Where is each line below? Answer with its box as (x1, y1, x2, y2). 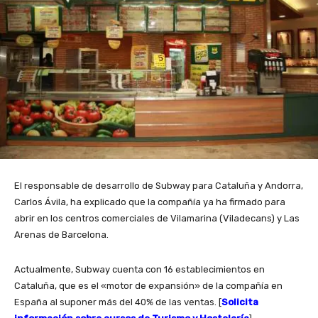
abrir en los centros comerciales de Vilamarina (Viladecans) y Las (14, 213, 300, 224)
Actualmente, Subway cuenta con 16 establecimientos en (14, 264, 265, 275)
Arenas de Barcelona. (14, 229, 109, 241)
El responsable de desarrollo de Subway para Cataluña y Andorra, (14, 180, 303, 192)
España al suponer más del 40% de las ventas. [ (14, 297, 221, 308)
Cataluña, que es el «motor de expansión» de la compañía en (14, 280, 283, 292)
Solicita (221, 297, 258, 308)
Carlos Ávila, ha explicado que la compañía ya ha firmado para (14, 197, 285, 208)
